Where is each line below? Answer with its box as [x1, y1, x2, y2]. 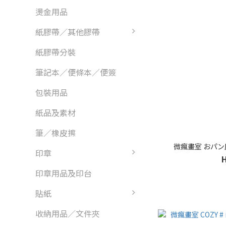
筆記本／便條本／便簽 [35, 66, 116, 78]
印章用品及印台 [35, 167, 92, 179]
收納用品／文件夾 [35, 207, 100, 219]
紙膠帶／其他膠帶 [35, 26, 100, 38]
